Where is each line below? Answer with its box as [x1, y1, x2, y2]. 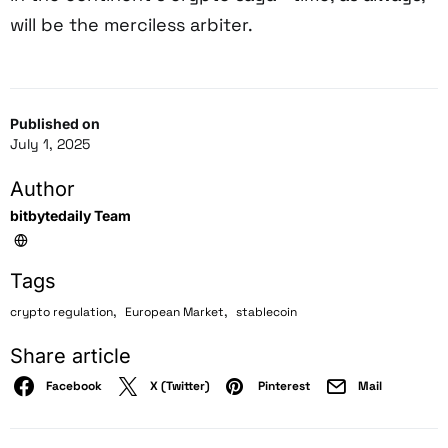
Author [10, 176, 75, 201]
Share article [10, 343, 131, 368]
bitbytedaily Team [10, 206, 131, 224]
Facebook [46, 377, 102, 394]
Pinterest [258, 377, 310, 394]
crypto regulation [10, 303, 113, 320]
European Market [125, 303, 224, 320]
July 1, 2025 [10, 134, 90, 153]
